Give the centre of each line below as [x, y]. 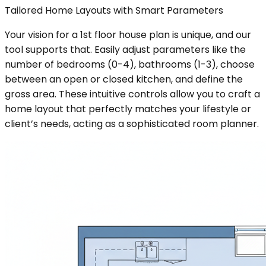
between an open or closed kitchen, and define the [124, 79]
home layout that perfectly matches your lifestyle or [128, 109]
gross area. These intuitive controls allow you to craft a [132, 94]
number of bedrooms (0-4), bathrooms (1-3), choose [130, 64]
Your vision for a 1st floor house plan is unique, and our [128, 34]
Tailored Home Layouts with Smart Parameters [114, 10]
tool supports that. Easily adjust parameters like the [125, 49]
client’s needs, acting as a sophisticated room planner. [132, 123]
